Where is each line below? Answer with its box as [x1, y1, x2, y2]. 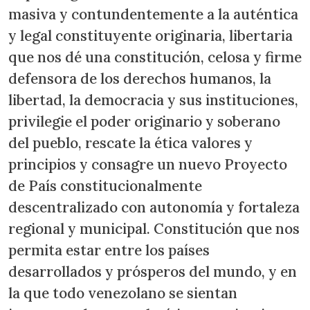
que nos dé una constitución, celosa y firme [8, 47, 302, 66]
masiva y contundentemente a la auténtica [8, 4, 298, 24]
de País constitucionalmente [8, 176, 202, 195]
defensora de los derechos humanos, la [8, 69, 271, 88]
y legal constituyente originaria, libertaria [8, 26, 293, 45]
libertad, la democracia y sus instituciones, [8, 90, 298, 109]
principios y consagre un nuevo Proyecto [8, 154, 287, 174]
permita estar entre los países [8, 240, 210, 259]
